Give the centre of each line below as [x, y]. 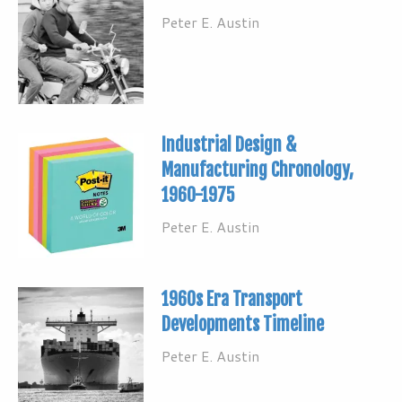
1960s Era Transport [232, 299]
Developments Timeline [243, 324]
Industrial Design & [229, 144]
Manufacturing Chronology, [258, 170]
